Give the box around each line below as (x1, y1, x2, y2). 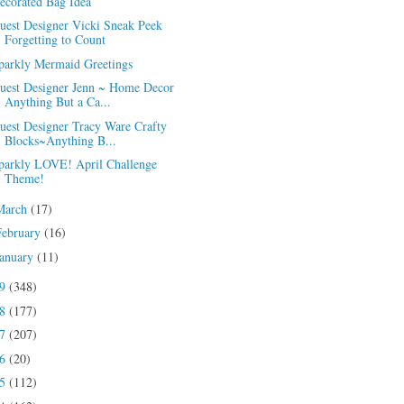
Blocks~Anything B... (5, 131, 117, 149)
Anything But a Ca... (5, 93, 112, 111)
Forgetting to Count (5, 31, 106, 49)
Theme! (5, 170, 45, 188)
